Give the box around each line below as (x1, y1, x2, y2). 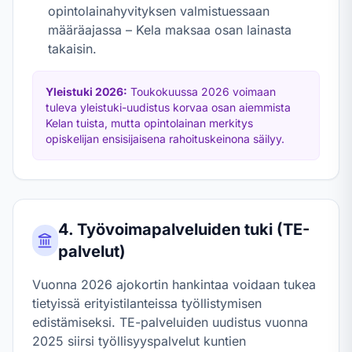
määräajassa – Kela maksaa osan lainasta (48, 22, 291, 38)
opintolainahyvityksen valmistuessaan (48, 3, 269, 19)
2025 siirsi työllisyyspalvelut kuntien (32, 333, 246, 349)
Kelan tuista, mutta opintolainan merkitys (46, 116, 253, 130)
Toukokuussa (127, 85, 201, 98)
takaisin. (48, 41, 97, 57)
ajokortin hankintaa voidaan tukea (112, 277, 316, 292)
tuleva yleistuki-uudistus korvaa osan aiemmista (46, 101, 291, 114)
